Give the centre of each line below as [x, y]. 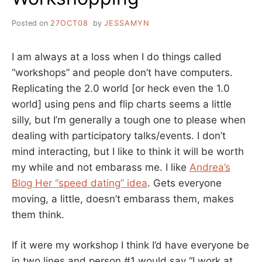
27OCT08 [69, 23]
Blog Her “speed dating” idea [80, 183]
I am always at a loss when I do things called [117, 56]
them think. [38, 214]
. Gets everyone [185, 183]
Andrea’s [210, 167]
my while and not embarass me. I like [101, 167]
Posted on [31, 23]
